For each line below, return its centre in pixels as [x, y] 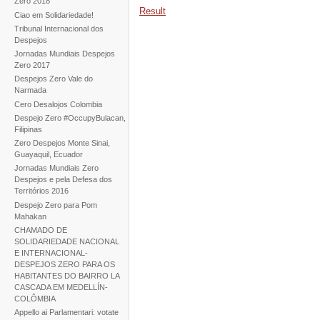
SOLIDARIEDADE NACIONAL [66, 241]
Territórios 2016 [41, 191]
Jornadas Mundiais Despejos [64, 54]
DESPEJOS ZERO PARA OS [64, 264]
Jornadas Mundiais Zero [56, 168]
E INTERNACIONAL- [51, 252]
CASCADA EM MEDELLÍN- [61, 287]
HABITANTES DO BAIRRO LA [66, 275]
